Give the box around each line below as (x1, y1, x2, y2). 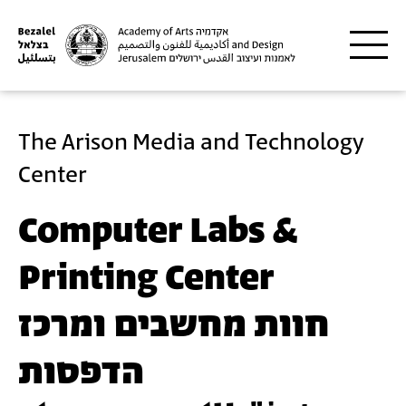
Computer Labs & (18, 207, 298, 257)
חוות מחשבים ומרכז (18, 301, 329, 352)
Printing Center (18, 254, 274, 304)
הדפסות (18, 348, 144, 399)
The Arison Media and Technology (18, 127, 364, 159)
